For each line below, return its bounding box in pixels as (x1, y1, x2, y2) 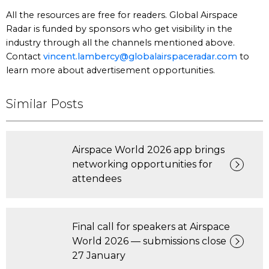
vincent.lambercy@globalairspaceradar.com (43, 51, 237, 62)
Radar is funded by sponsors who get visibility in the (6, 23, 232, 34)
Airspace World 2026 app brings (71, 144, 225, 156)
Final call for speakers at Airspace (71, 221, 230, 232)
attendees (71, 173, 121, 184)
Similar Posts (6, 97, 83, 111)
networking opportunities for (71, 159, 213, 170)
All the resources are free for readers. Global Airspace (6, 10, 238, 20)
